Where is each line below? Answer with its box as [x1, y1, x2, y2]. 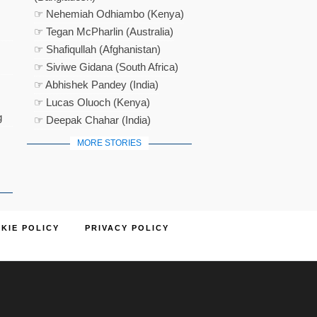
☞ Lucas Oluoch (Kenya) [34, 96, 151, 108]
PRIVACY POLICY [84, 224, 169, 232]
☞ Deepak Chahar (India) [34, 114, 151, 126]
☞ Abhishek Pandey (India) [34, 79, 159, 91]
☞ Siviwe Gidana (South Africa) [34, 61, 179, 73]
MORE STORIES [77, 138, 142, 148]
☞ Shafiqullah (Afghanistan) [34, 43, 161, 55]
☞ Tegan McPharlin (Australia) [34, 25, 174, 38]
